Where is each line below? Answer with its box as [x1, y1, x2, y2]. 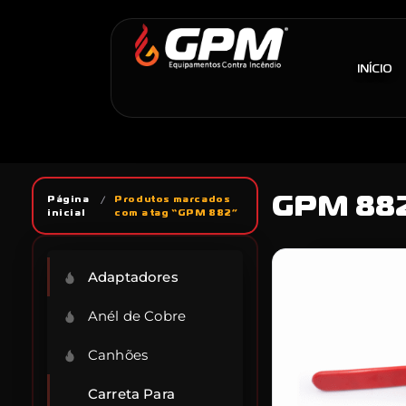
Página [47, 192, 90, 206]
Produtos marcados [114, 192, 231, 206]
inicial [47, 206, 86, 219]
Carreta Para [88, 385, 175, 402]
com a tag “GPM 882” [114, 206, 238, 219]
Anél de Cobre [88, 307, 186, 324]
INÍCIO [356, 60, 392, 76]
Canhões [88, 346, 149, 363]
